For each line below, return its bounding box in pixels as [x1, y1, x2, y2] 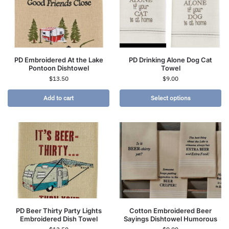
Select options [150, 94, 191, 102]
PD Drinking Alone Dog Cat [129, 56, 212, 64]
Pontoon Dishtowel [28, 64, 89, 73]
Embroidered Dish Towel [19, 215, 98, 223]
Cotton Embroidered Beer [129, 207, 212, 215]
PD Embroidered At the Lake [14, 56, 103, 64]
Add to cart [43, 94, 74, 102]
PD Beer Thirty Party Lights [15, 207, 102, 215]
